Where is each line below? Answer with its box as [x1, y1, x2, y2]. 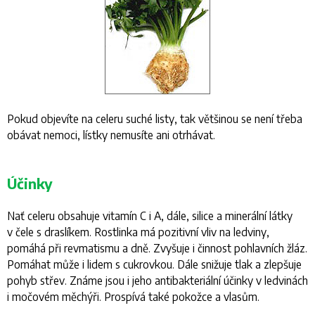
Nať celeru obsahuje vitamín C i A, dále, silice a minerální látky [7, 209, 292, 222]
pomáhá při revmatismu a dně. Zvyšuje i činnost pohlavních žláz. [7, 241, 307, 255]
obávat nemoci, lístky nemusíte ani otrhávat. [7, 128, 215, 141]
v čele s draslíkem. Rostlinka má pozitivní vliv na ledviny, [7, 225, 269, 238]
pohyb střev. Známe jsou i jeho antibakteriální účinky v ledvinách [7, 274, 308, 287]
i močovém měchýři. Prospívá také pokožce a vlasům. [7, 290, 259, 303]
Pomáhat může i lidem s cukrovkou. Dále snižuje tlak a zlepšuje [7, 257, 302, 271]
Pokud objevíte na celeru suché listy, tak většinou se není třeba [7, 112, 302, 125]
